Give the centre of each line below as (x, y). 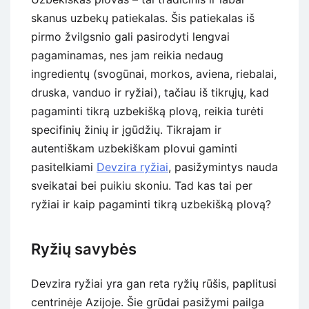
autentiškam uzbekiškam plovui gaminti (134, 149)
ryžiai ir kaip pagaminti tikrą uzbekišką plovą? (151, 205)
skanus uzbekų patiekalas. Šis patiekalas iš (143, 18)
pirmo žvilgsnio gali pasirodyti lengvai (130, 37)
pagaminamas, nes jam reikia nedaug (127, 56)
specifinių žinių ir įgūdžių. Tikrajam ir (126, 130)
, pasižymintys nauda (223, 167)
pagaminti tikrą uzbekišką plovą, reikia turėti (147, 111)
